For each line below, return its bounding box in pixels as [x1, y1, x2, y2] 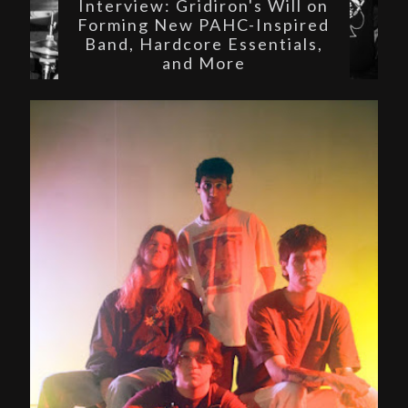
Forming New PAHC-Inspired [77, 14, 331, 35]
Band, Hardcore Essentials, [84, 33, 323, 54]
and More [161, 52, 246, 73]
